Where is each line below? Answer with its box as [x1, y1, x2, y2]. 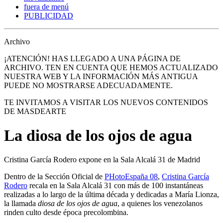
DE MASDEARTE [4, 107, 66, 115]
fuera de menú [24, 2, 69, 11]
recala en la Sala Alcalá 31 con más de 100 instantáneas [27, 181, 203, 190]
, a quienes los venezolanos [117, 199, 203, 208]
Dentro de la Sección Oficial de [4, 172, 105, 181]
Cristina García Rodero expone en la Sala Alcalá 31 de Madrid [4, 155, 200, 164]
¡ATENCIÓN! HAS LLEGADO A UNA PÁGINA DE [4, 54, 181, 63]
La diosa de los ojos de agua [4, 126, 192, 145]
